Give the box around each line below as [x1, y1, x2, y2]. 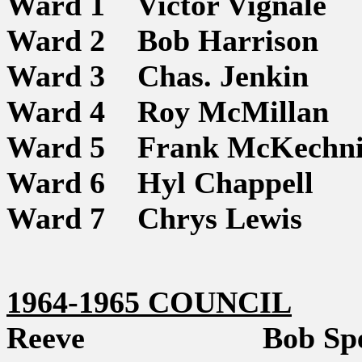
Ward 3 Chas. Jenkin [6, 59, 309, 93]
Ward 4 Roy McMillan [6, 95, 329, 128]
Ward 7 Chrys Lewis [6, 201, 302, 235]
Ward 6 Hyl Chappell [6, 166, 314, 200]
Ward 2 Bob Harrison [6, 23, 318, 57]
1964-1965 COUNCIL [6, 285, 292, 319]
